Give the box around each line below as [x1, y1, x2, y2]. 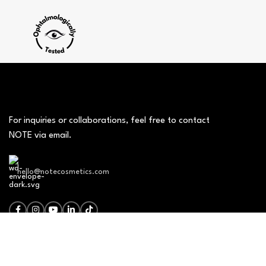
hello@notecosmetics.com [17, 168, 109, 176]
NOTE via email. [9, 131, 72, 140]
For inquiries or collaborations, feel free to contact [9, 116, 210, 125]
